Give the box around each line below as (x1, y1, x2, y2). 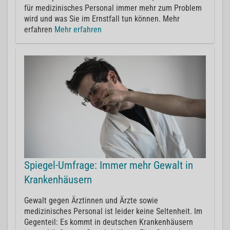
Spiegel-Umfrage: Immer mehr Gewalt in (24, 159, 193, 171)
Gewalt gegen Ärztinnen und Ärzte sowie (24, 195, 158, 205)
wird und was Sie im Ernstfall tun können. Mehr (24, 14, 180, 24)
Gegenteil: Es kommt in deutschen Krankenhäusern (24, 217, 193, 227)
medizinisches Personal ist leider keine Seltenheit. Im (24, 206, 202, 216)
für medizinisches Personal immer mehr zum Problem (24, 3, 202, 13)
